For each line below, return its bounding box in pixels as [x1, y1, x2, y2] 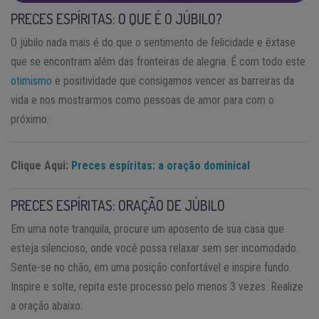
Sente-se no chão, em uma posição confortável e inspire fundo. [11, 260, 291, 274]
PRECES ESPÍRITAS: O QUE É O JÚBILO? [11, 9, 222, 28]
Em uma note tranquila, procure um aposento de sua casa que [11, 221, 284, 236]
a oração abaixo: [11, 298, 83, 313]
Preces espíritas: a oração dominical [71, 158, 250, 172]
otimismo [11, 73, 52, 88]
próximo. [11, 112, 49, 126]
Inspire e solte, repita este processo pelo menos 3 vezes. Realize [11, 279, 303, 293]
